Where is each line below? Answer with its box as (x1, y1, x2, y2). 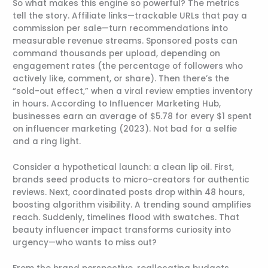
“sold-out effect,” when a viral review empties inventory (13, 86, 253, 98)
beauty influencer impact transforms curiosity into (13, 224, 232, 236)
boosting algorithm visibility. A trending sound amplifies (13, 199, 252, 211)
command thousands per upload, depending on (13, 48, 221, 60)
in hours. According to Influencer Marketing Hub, (13, 98, 221, 110)
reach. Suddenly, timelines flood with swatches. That (13, 212, 240, 224)
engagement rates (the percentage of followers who (13, 60, 243, 72)
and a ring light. (13, 136, 81, 148)
